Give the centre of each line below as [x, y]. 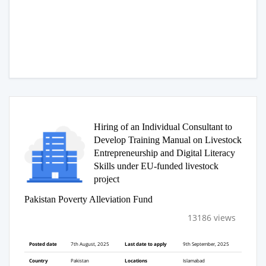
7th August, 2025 [90, 243]
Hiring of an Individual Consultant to [163, 127]
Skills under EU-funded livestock [156, 166]
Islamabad [194, 260]
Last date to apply [146, 243]
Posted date [43, 243]
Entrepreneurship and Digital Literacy [164, 153]
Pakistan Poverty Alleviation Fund [88, 199]
